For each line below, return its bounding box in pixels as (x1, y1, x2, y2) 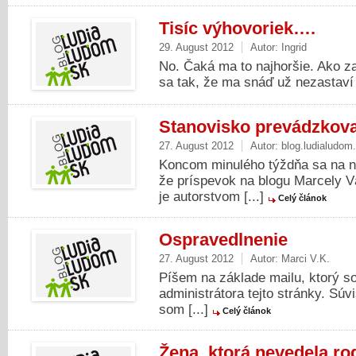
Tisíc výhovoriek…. (159, 18, 315, 38)
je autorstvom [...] (159, 189, 268, 204)
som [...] (159, 302, 212, 317)
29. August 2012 (159, 41, 234, 53)
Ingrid (281, 41, 307, 53)
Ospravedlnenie (159, 230, 288, 250)
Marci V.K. (281, 253, 330, 265)
